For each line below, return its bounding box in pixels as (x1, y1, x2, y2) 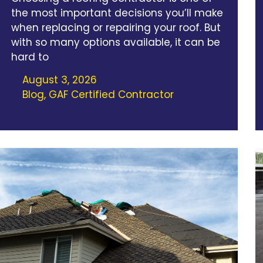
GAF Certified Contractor (48, 87, 174, 102)
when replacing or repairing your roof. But (11, 20, 221, 35)
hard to (11, 49, 49, 64)
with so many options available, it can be (11, 35, 220, 49)
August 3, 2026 (22, 73, 97, 87)
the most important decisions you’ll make (11, 5, 223, 20)
